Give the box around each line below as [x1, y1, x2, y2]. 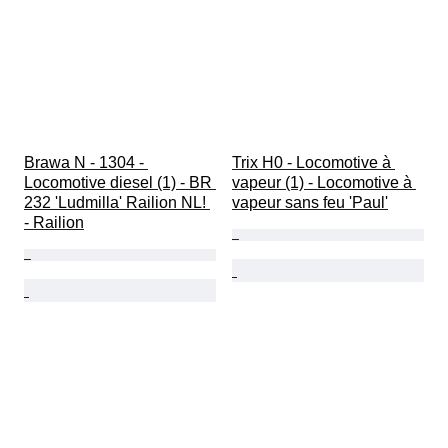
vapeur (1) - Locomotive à [232, 174, 416, 192]
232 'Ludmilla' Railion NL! [24, 194, 210, 212]
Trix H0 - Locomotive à [232, 154, 395, 172]
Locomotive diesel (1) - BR [24, 174, 216, 192]
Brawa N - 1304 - [24, 154, 148, 172]
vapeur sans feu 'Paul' [232, 194, 388, 212]
